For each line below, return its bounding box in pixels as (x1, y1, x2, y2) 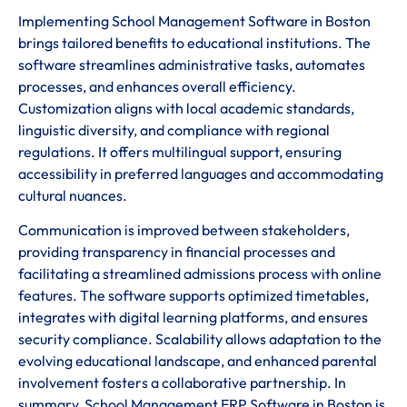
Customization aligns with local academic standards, (18, 98, 354, 117)
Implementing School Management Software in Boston (18, 11, 371, 30)
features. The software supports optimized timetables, (18, 286, 369, 305)
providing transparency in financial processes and (18, 243, 335, 262)
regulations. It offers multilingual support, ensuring (18, 142, 342, 161)
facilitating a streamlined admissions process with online (18, 264, 382, 283)
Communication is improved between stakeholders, (18, 221, 350, 240)
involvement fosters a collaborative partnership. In (18, 373, 346, 392)
